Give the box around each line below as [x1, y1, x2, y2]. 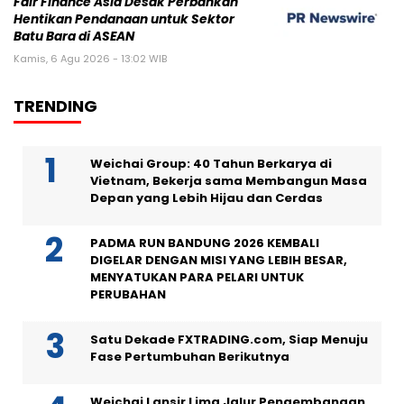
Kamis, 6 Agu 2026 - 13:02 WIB [14, 50, 167, 66]
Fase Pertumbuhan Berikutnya [90, 347, 289, 365]
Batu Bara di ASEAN [14, 27, 134, 45]
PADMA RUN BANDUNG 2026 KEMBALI [90, 234, 319, 252]
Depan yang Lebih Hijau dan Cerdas [90, 188, 323, 207]
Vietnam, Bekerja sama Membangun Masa [90, 171, 367, 189]
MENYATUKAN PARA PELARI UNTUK [90, 268, 304, 286]
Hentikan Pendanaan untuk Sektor [14, 10, 234, 28]
